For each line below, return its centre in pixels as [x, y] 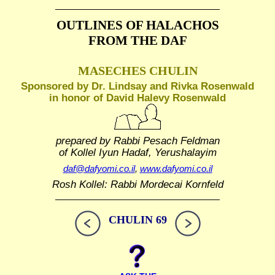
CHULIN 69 [137, 220]
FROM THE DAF [137, 41]
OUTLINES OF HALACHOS [137, 25]
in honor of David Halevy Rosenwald [137, 97]
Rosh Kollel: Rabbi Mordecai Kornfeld [137, 184]
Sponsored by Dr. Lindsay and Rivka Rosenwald [137, 86]
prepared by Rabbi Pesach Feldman [137, 140]
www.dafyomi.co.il [176, 168]
